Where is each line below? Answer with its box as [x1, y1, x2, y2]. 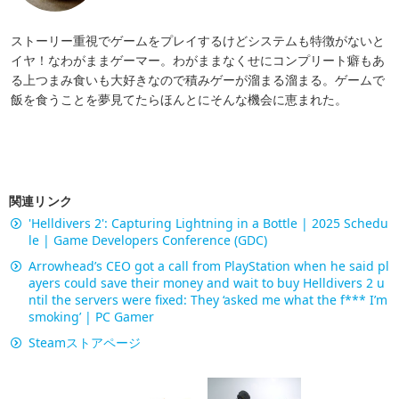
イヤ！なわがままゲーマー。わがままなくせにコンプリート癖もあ [11, 52, 385, 69]
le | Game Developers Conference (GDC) [28, 232, 267, 249]
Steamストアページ [28, 334, 141, 352]
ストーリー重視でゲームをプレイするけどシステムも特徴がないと [11, 32, 385, 50]
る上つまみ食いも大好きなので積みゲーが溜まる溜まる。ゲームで [11, 71, 385, 89]
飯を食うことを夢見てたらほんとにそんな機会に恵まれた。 [11, 91, 347, 109]
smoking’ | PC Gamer [28, 308, 154, 326]
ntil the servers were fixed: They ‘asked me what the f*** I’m [28, 291, 387, 309]
